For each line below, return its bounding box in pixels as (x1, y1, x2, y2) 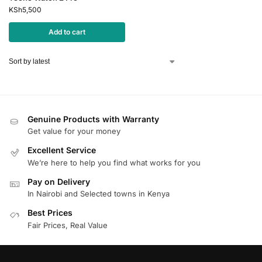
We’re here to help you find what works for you (27, 157, 201, 167)
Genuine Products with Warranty (27, 114, 159, 124)
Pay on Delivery (27, 176, 90, 187)
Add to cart (49, 27, 85, 36)
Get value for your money (27, 126, 120, 136)
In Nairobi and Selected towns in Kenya (27, 189, 170, 199)
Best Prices (27, 208, 73, 218)
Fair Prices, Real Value (27, 220, 108, 230)
